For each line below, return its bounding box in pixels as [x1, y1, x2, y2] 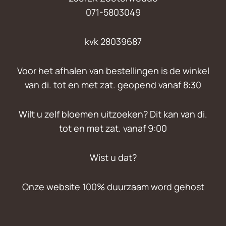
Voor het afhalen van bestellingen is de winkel [17, 64, 209, 77]
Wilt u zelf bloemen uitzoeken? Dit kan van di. [19, 107, 207, 120]
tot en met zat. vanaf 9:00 [59, 122, 167, 134]
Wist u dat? [89, 151, 137, 163]
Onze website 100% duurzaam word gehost [22, 180, 204, 193]
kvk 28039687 [84, 35, 142, 47]
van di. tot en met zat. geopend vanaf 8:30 [25, 78, 201, 91]
